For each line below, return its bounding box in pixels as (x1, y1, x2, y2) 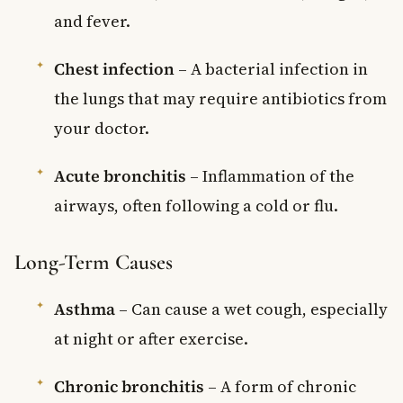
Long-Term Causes (14, 248, 173, 275)
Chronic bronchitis (54, 374, 204, 398)
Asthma (54, 297, 115, 320)
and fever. (54, 9, 130, 32)
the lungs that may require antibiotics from (54, 86, 387, 110)
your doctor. (54, 116, 149, 139)
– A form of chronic (204, 374, 356, 398)
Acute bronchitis (54, 164, 186, 187)
